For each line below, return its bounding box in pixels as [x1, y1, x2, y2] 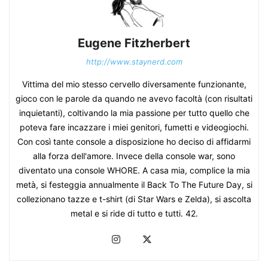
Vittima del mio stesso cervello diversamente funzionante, [22, 79, 246, 90]
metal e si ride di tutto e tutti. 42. [70, 208, 198, 219]
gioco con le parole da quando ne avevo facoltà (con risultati [16, 93, 252, 104]
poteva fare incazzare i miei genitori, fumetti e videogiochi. [19, 122, 249, 133]
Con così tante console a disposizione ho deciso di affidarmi [17, 136, 251, 147]
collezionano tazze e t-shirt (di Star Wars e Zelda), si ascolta [17, 194, 251, 205]
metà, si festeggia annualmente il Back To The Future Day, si [16, 179, 252, 190]
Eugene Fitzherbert [78, 36, 190, 51]
